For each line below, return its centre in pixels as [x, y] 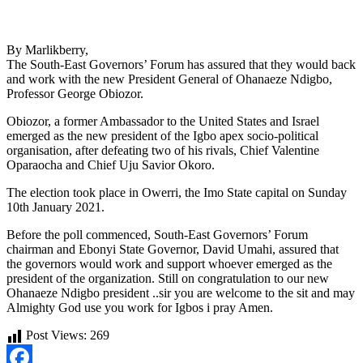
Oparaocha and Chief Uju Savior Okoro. [111, 164]
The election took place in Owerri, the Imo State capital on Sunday [177, 192]
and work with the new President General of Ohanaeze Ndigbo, [169, 79]
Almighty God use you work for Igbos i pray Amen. [140, 307]
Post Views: [56, 335]
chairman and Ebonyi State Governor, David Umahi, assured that [173, 249]
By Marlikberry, [47, 49]
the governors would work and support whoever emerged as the [169, 263]
